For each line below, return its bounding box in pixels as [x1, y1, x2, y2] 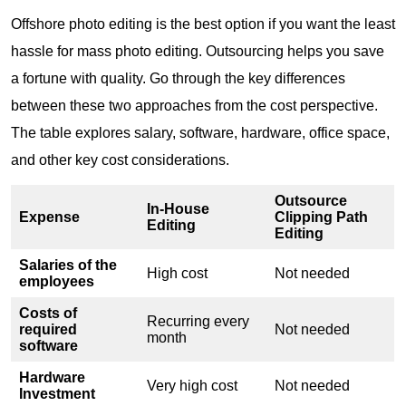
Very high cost [147, 377, 237, 393]
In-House [147, 200, 209, 217]
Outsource [275, 192, 347, 208]
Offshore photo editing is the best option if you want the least [11, 15, 395, 32]
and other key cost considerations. [11, 151, 237, 168]
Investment [19, 385, 99, 401]
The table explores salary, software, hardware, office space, [11, 124, 390, 140]
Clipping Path [275, 208, 368, 225]
